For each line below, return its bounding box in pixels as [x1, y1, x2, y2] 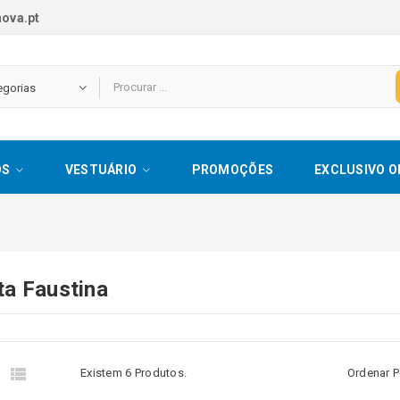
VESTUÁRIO [64, 162, 137, 177]
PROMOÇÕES [191, 162, 274, 177]
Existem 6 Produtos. [80, 366, 187, 379]
